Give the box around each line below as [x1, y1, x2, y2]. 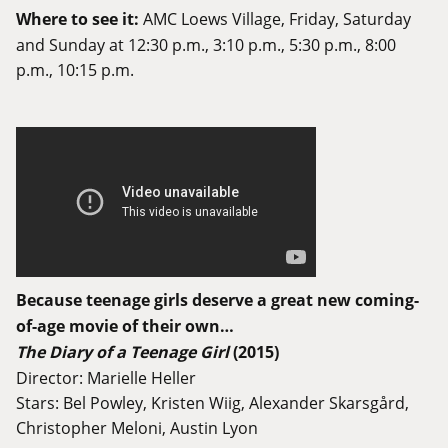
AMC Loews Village [143, 8, 281, 30]
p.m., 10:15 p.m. [16, 59, 134, 81]
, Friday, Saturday [281, 8, 411, 30]
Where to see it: [16, 8, 139, 31]
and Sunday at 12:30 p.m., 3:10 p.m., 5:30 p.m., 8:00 [16, 34, 396, 56]
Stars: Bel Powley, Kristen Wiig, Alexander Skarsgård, [16, 392, 409, 414]
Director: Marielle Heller [16, 367, 196, 389]
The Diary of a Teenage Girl [16, 341, 229, 364]
